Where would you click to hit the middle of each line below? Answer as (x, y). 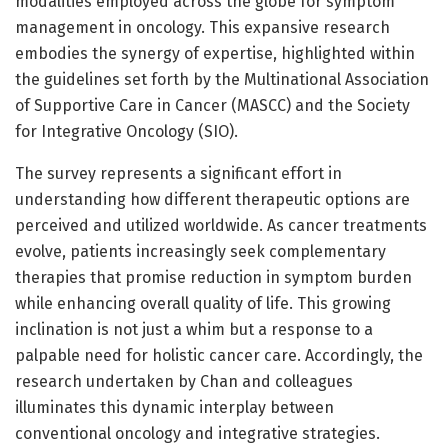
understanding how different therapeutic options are (212, 199)
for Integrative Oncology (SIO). (126, 131)
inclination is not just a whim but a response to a (194, 329)
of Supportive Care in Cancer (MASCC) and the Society (212, 105)
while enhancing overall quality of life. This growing (203, 303)
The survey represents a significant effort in (178, 173)
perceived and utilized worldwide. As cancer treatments (221, 225)
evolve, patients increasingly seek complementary (200, 251)
